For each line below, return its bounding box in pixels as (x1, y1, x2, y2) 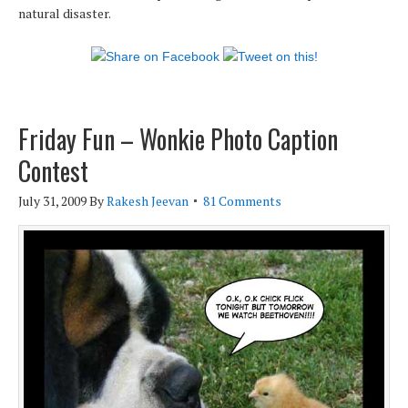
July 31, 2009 (18, 191, 87, 209)
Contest (18, 151, 88, 189)
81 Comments (203, 191, 281, 209)
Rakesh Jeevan (107, 191, 189, 209)
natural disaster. (18, 4, 111, 22)
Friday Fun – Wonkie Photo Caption (18, 119, 338, 158)
